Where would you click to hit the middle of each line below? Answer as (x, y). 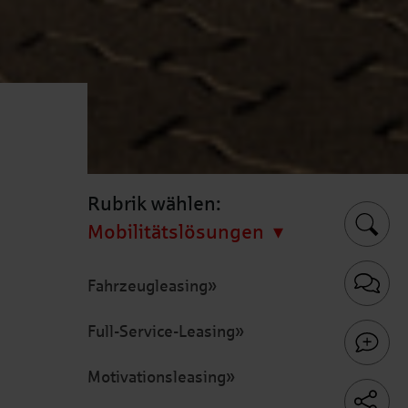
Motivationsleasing (157, 377)
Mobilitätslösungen (176, 232)
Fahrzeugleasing (148, 286)
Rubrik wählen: (154, 204)
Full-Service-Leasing (161, 331)
